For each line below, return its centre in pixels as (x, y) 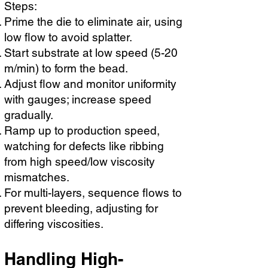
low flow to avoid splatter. (68, 37)
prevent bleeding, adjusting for (81, 208)
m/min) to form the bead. (66, 68)
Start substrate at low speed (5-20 (91, 53)
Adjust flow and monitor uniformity (90, 84)
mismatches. (37, 177)
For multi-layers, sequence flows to (93, 193)
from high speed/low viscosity (80, 162)
